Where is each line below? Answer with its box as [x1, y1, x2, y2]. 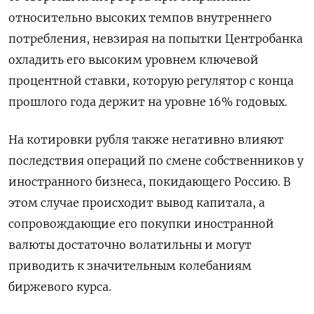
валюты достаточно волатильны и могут [8, 238, 252, 252]
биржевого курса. [8, 280, 111, 294]
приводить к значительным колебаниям [8, 259, 252, 273]
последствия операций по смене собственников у [8, 153, 303, 168]
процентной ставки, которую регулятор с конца [8, 74, 294, 88]
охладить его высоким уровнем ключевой [8, 53, 259, 67]
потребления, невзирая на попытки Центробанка [8, 32, 303, 46]
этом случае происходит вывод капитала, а [8, 196, 265, 210]
